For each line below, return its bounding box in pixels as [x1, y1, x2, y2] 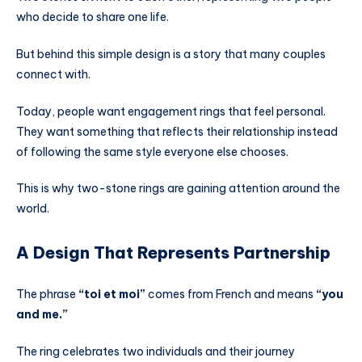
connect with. [16, 66, 90, 82]
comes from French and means [145, 287, 316, 302]
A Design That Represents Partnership [16, 242, 330, 263]
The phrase [16, 287, 78, 302]
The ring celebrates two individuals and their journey [16, 343, 295, 359]
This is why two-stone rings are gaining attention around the [16, 181, 340, 196]
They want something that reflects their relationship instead [16, 124, 338, 139]
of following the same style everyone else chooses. [16, 144, 288, 159]
